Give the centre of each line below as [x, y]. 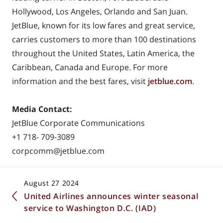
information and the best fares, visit [80, 81]
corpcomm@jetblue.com [58, 151]
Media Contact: [42, 109]
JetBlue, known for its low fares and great [89, 25]
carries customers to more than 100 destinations [104, 39]
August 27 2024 [52, 183]
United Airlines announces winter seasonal [111, 196]
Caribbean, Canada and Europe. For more [90, 67]
